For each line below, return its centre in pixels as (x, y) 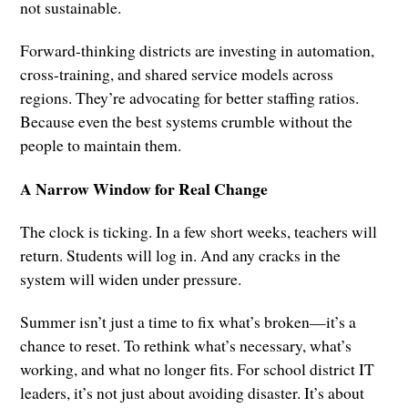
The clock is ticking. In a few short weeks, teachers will (199, 231)
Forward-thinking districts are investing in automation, (198, 51)
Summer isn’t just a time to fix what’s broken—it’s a (189, 321)
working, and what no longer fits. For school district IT (198, 368)
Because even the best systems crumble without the (187, 122)
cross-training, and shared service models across (177, 74)
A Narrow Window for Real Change (144, 188)
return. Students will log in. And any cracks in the (181, 255)
